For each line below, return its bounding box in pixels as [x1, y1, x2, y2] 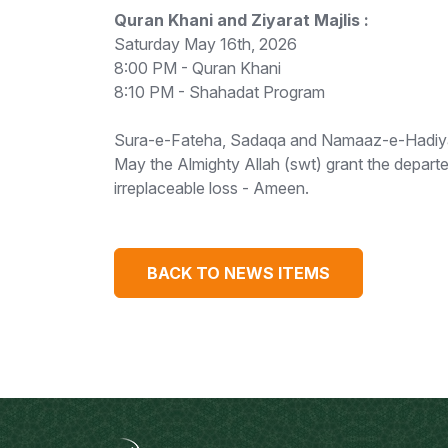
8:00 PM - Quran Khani [114, 58, 281, 78]
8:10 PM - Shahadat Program [114, 82, 325, 102]
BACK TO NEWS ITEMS [147, 263, 330, 283]
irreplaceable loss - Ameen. [114, 178, 309, 198]
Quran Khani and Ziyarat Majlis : [114, 10, 369, 30]
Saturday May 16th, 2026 [114, 34, 297, 54]
